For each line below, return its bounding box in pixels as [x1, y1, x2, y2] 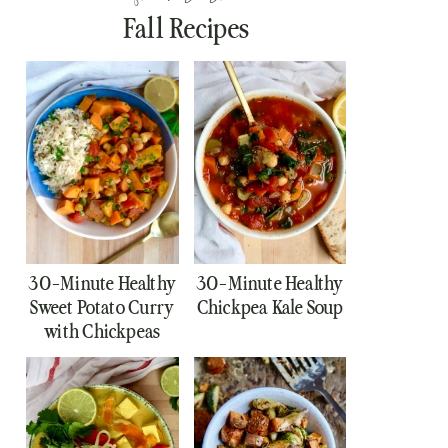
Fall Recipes [122, 13, 250, 44]
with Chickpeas [44, 321, 161, 343]
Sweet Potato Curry [30, 297, 175, 319]
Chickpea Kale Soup [196, 297, 343, 319]
